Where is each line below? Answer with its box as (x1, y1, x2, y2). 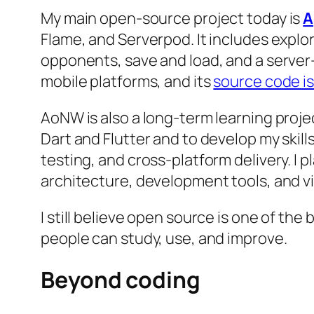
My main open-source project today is (41, 7, 303, 29)
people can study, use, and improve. (41, 227, 287, 249)
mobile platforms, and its (41, 70, 214, 92)
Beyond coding (41, 264, 200, 296)
